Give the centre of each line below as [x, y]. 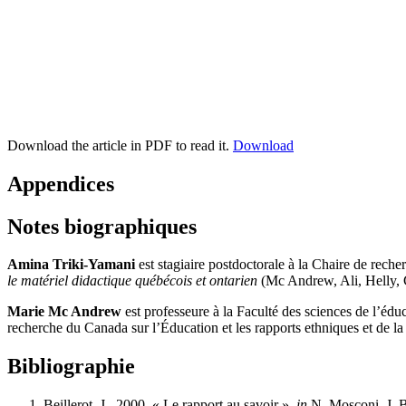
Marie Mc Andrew [66, 312]
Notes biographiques [102, 226]
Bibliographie [71, 367]
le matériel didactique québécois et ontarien [134, 281]
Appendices [61, 184]
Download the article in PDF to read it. [120, 145]
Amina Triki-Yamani [71, 265]
